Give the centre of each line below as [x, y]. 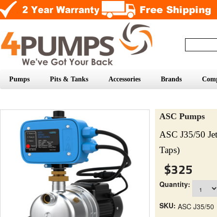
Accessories [124, 79]
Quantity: [175, 184]
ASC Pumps [182, 116]
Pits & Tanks [69, 79]
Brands [171, 79]
